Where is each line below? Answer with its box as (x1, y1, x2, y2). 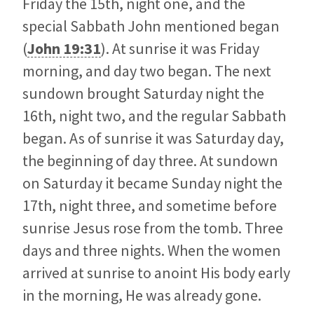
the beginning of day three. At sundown (22, 151, 278, 171)
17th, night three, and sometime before (22, 196, 277, 216)
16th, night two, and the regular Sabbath (22, 106, 286, 126)
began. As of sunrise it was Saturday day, (22, 128, 284, 149)
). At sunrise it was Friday (101, 39, 259, 59)
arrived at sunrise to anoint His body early (22, 263, 290, 283)
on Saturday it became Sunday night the (22, 173, 282, 193)
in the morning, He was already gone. (22, 285, 261, 306)
